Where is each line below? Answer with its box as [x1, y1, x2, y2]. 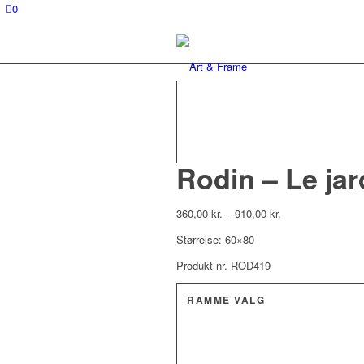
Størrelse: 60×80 [176, 232, 254, 248]
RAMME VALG [187, 293, 265, 308]
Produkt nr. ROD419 [176, 258, 271, 274]
